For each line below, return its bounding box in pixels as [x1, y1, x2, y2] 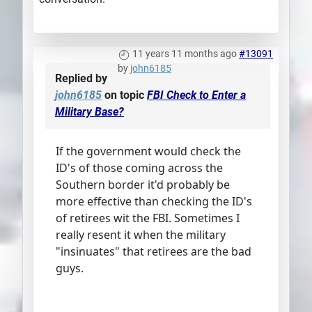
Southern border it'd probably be [56, 177, 230, 193]
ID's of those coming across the [56, 160, 223, 176]
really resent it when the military [56, 227, 226, 243]
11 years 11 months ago [132, 48, 237, 60]
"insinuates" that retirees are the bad [56, 244, 251, 260]
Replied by [55, 72, 107, 86]
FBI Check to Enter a [147, 88, 246, 102]
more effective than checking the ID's [56, 194, 252, 210]
